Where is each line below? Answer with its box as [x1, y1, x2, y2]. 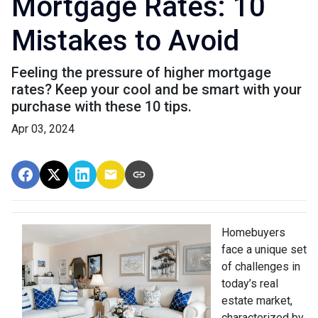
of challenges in [221, 259, 300, 273]
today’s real [221, 276, 278, 290]
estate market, [221, 293, 292, 307]
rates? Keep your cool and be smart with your [11, 80, 302, 98]
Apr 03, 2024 [11, 121, 75, 136]
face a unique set [221, 242, 307, 256]
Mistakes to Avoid [11, 23, 239, 57]
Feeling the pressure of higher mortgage [11, 63, 271, 81]
